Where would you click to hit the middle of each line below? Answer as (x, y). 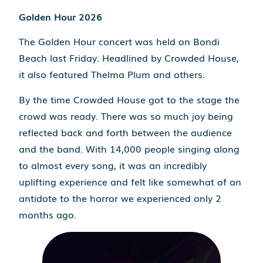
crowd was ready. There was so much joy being (126, 115)
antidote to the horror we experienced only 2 (120, 198)
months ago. (48, 214)
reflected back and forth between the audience (126, 132)
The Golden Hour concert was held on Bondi (119, 41)
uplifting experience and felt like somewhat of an (130, 181)
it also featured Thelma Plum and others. (112, 74)
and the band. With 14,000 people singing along (129, 148)
